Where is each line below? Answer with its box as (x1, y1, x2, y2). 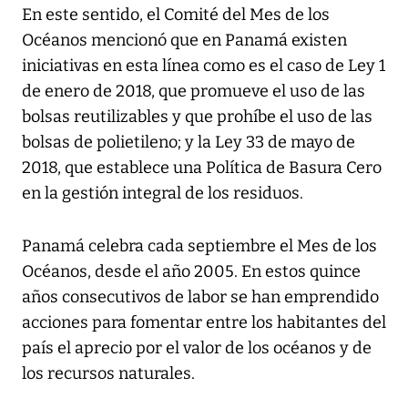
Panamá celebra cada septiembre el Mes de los (22, 236, 377, 257)
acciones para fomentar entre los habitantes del (22, 312, 386, 333)
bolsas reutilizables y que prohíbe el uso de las (22, 107, 372, 127)
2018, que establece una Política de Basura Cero (22, 158, 382, 178)
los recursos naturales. (22, 363, 195, 384)
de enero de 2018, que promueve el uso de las (22, 81, 365, 102)
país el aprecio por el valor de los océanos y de (22, 338, 372, 359)
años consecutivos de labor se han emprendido (22, 287, 379, 308)
